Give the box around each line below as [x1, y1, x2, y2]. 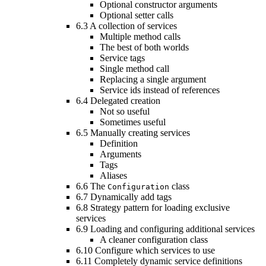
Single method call [100, 64, 169, 74]
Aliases [100, 170, 127, 181]
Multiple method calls [100, 31, 180, 42]
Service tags [100, 53, 145, 64]
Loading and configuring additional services [90, 224, 255, 235]
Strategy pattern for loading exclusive [90, 202, 230, 213]
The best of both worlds [100, 42, 189, 53]
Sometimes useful [100, 117, 166, 128]
